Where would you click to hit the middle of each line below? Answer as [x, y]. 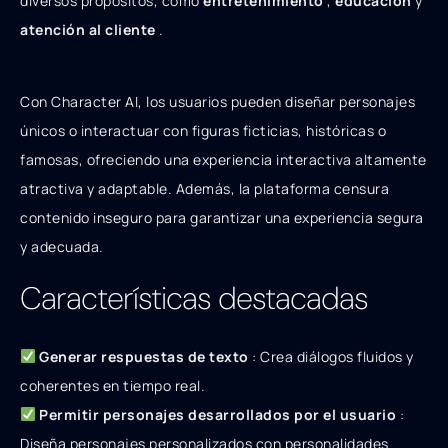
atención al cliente [89, 29]
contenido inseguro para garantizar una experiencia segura [222, 218]
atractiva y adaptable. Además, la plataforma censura [204, 189]
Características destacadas [194, 298]
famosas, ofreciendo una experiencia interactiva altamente [223, 160]
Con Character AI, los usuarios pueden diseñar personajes [217, 102]
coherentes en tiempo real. [112, 385]
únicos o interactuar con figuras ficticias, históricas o [203, 131]
